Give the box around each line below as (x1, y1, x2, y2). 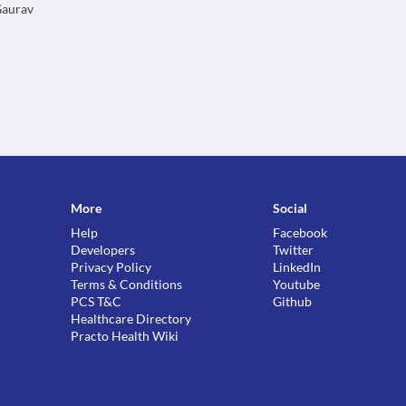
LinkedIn (273, 259, 322, 275)
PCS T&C (71, 294, 122, 309)
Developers (71, 242, 136, 257)
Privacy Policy (71, 259, 152, 275)
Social (273, 200, 308, 216)
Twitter (273, 242, 314, 257)
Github (273, 294, 313, 309)
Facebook (273, 225, 328, 240)
